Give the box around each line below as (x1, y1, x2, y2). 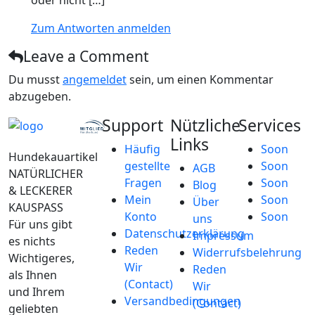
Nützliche (169, 114, 240, 136)
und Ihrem (8, 283, 65, 300)
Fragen (124, 175, 162, 191)
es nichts (8, 233, 56, 249)
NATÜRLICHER (8, 165, 83, 181)
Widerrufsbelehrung (192, 245, 302, 260)
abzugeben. (8, 89, 71, 104)
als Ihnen (8, 266, 57, 283)
